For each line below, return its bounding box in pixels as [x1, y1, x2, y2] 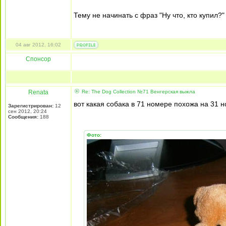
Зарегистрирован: [8, 103, 53, 108]
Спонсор [26, 55, 51, 63]
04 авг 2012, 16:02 [16, 42, 61, 47]
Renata [28, 89, 48, 96]
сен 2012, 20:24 [8, 108, 47, 114]
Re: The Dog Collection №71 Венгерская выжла [80, 89, 195, 94]
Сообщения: [8, 114, 38, 120]
